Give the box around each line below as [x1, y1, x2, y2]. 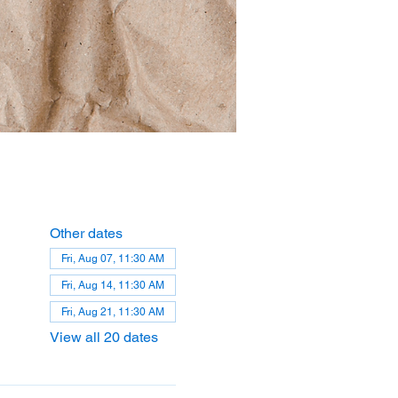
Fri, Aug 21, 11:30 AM [60, 306, 164, 318]
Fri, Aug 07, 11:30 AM [60, 252, 164, 265]
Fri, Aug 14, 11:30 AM [60, 279, 164, 291]
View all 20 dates [49, 329, 158, 346]
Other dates [49, 225, 123, 242]
